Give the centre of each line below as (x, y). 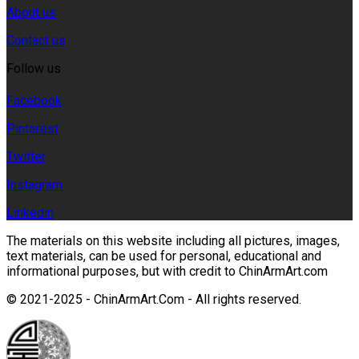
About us (31, 12)
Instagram (34, 184)
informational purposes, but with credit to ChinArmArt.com (167, 271)
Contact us (36, 40)
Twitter (26, 156)
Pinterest (32, 128)
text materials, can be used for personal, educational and (164, 256)
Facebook (34, 100)
